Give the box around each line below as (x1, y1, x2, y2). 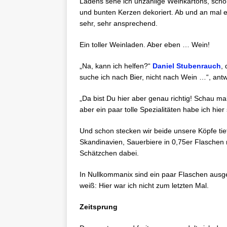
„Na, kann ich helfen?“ (80, 62, 153, 70)
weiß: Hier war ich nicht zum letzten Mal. (80, 181, 209, 190)
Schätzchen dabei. (80, 149, 139, 157)
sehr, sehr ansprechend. (80, 19, 158, 27)
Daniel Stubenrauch (153, 62, 221, 70)
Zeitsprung (80, 203, 118, 211)
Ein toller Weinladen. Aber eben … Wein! (80, 41, 210, 49)
